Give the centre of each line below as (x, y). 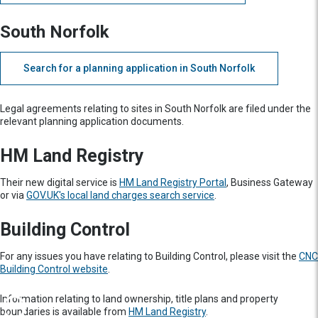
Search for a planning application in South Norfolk (139, 68)
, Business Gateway (270, 182)
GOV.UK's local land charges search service (120, 195)
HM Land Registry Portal (173, 182)
